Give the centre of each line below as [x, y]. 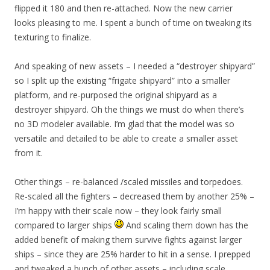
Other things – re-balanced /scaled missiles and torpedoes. [129, 182]
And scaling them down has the [186, 225]
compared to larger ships [64, 225]
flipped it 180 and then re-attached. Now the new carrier [124, 8]
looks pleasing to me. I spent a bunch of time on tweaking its [133, 23]
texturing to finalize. [53, 37]
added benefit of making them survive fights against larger [128, 240]
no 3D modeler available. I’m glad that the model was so [124, 124]
